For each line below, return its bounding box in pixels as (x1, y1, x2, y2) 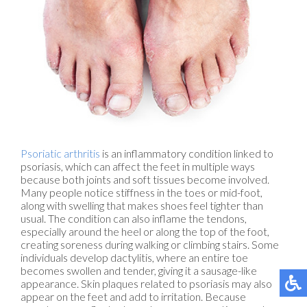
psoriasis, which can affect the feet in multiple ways (21, 160, 255, 173)
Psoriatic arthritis (21, 147, 102, 160)
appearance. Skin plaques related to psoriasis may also (21, 277, 272, 291)
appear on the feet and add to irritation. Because (21, 290, 246, 304)
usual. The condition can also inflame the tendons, (21, 212, 247, 225)
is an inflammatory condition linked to (102, 147, 273, 160)
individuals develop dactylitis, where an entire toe (21, 251, 248, 265)
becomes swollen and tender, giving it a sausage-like (21, 264, 257, 278)
